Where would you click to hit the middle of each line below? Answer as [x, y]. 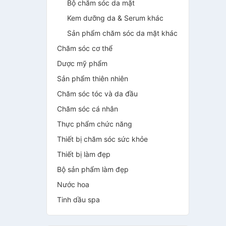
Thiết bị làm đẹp [84, 154]
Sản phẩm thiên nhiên [93, 78]
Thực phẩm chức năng [95, 124]
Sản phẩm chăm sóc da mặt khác [122, 33]
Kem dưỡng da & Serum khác [115, 18]
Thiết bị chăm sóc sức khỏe [102, 139]
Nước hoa [73, 184]
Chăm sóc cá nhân [88, 109]
